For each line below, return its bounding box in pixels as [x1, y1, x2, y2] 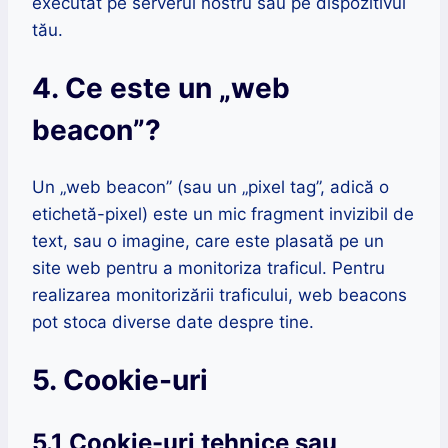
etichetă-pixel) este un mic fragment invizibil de [32, 203, 414, 224]
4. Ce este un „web [32, 70, 290, 105]
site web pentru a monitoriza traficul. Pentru [32, 257, 385, 278]
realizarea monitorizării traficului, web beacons [32, 284, 407, 305]
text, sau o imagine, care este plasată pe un [32, 230, 384, 251]
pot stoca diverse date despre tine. [32, 311, 314, 332]
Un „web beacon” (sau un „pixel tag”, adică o [32, 176, 389, 197]
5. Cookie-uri [32, 363, 208, 398]
